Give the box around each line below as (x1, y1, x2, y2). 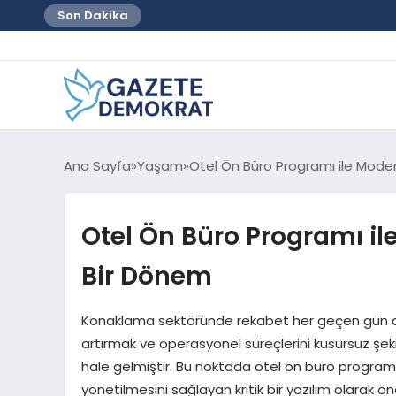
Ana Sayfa (64, 156, 131, 175)
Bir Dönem (80, 257, 212, 293)
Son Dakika (57, 7, 128, 24)
